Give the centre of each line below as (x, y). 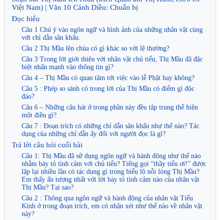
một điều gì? (39, 115)
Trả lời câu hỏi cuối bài (47, 145)
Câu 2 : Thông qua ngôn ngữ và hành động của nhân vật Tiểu (107, 198)
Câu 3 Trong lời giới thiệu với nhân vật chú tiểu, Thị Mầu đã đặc (112, 59)
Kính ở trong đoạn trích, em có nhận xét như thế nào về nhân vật (112, 206)
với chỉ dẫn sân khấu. (51, 37)
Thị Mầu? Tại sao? (48, 187)
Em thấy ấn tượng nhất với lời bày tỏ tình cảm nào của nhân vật (110, 179)
